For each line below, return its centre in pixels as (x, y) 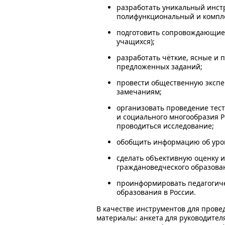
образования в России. (156, 192)
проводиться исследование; (165, 126)
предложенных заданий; (159, 67)
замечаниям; (139, 92)
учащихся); (136, 41)
